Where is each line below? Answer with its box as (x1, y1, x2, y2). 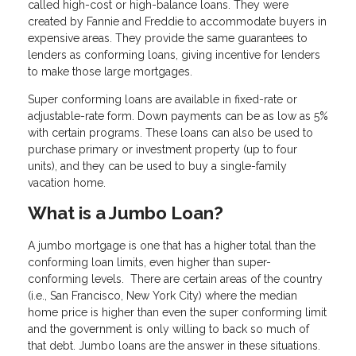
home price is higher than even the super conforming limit (28, 305, 327, 319)
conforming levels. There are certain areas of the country (28, 272, 323, 285)
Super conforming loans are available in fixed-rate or (28, 92, 297, 106)
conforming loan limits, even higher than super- (28, 255, 271, 269)
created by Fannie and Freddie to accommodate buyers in (28, 14, 327, 28)
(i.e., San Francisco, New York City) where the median (28, 288, 297, 302)
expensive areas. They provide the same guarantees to (28, 31, 308, 44)
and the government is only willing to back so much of (28, 322, 309, 335)
